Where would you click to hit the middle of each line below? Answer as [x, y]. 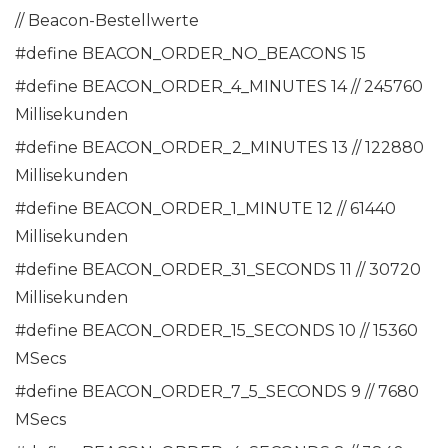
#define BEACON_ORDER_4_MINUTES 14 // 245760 [219, 87]
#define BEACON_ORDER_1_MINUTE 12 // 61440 [205, 209]
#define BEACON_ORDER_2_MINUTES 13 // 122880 [219, 148]
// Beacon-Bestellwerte [107, 21]
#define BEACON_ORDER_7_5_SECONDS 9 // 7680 [217, 392]
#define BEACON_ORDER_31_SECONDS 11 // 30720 [218, 270]
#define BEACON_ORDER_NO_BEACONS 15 [190, 54]
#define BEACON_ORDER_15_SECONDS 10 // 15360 [216, 331]
